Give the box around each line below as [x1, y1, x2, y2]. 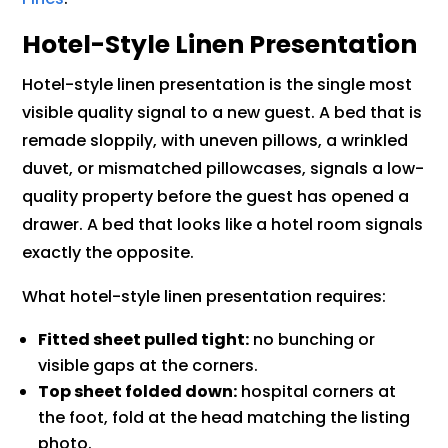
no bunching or [249, 328, 376, 352]
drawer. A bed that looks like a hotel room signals [22, 213, 424, 237]
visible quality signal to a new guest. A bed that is [22, 101, 423, 125]
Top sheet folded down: [38, 380, 238, 404]
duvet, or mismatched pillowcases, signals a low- [22, 157, 425, 181]
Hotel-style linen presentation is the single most [22, 73, 413, 97]
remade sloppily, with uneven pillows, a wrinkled [22, 129, 409, 153]
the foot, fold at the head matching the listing [38, 406, 411, 430]
